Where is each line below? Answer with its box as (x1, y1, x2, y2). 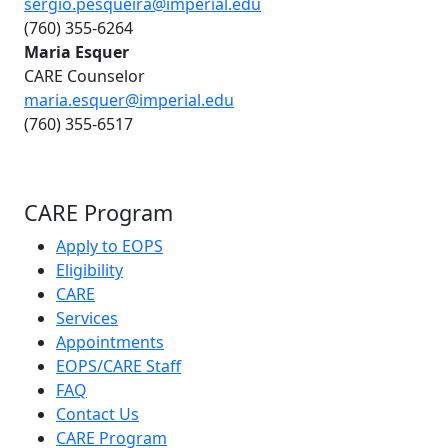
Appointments (56, 330, 164, 353)
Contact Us (56, 402, 139, 425)
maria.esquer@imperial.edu (24, 88, 234, 111)
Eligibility (56, 258, 123, 281)
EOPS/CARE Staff (56, 354, 181, 377)
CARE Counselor (24, 64, 145, 87)
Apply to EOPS (56, 234, 163, 257)
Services (56, 306, 118, 329)
